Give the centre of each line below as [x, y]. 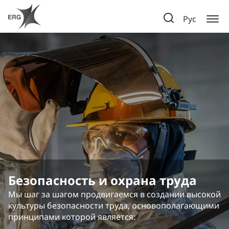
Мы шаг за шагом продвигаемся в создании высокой [114, 194]
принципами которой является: [72, 217]
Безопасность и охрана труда [102, 180]
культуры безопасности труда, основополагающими [114, 205]
